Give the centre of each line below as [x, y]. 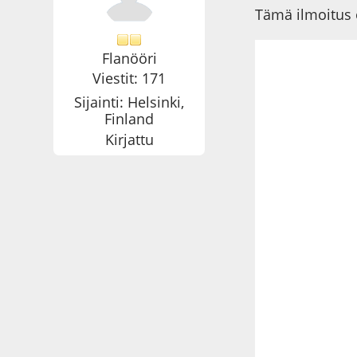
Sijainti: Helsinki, [129, 102]
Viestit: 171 [129, 78]
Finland [129, 119]
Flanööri [129, 58]
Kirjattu [129, 139]
